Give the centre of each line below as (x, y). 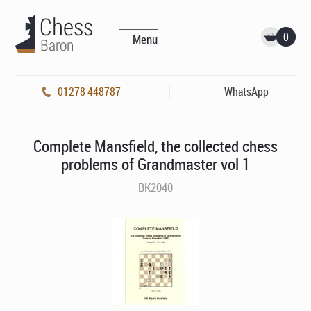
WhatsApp (246, 92)
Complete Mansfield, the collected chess (155, 146)
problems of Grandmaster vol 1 (155, 164)
